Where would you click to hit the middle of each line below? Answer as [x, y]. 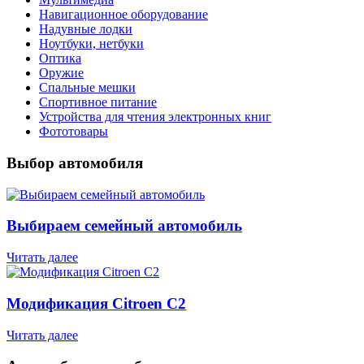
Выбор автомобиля [75, 162]
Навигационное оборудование [123, 15]
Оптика [60, 58]
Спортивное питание [98, 102]
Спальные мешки [87, 88]
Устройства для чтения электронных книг [155, 117]
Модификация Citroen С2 [96, 303]
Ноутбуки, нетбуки [91, 44]
